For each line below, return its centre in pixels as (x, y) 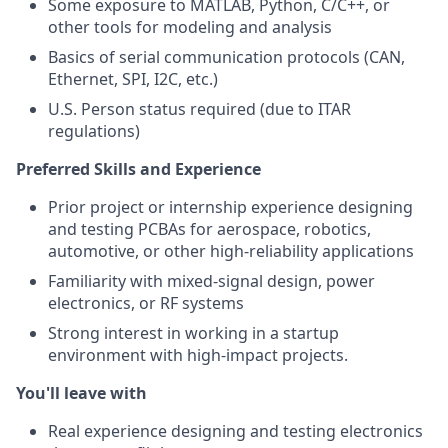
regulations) (94, 131)
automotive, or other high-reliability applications (231, 251)
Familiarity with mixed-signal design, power (211, 281)
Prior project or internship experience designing (230, 207)
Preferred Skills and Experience (138, 169)
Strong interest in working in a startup (193, 333)
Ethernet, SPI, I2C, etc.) (133, 79)
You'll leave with (81, 393)
